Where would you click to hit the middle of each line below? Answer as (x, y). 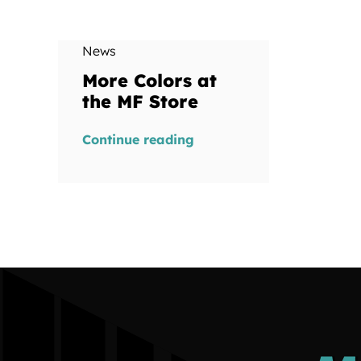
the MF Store (140, 101)
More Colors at (149, 80)
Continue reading (138, 139)
